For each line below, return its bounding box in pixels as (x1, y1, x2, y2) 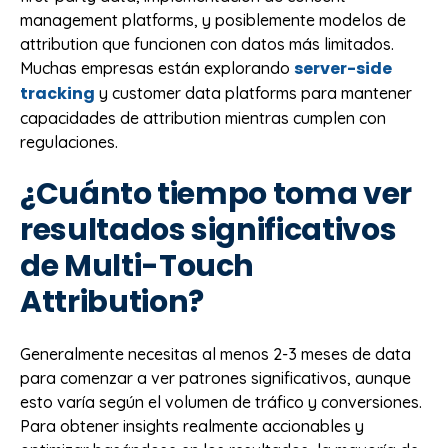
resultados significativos (20, 209, 397, 252)
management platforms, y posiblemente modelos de (20, 9, 406, 30)
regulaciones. (20, 131, 118, 152)
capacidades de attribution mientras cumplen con (20, 107, 386, 128)
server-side (294, 56, 392, 80)
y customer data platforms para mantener (95, 82, 412, 103)
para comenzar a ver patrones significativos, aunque (20, 368, 411, 389)
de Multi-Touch (20, 245, 255, 288)
